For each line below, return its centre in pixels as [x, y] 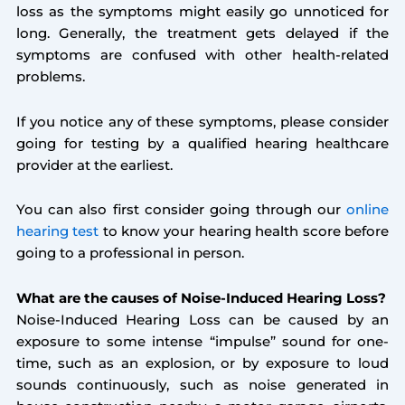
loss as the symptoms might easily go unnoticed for [202, 12]
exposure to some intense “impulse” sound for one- [202, 341]
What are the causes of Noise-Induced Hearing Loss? [201, 298]
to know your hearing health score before [244, 232]
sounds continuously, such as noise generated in [202, 385]
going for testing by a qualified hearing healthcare [202, 143]
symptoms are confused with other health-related [202, 56]
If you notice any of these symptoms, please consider [202, 122]
